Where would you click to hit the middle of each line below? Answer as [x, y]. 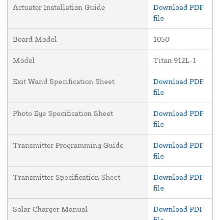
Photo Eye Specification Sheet [63, 113]
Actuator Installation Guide [59, 7]
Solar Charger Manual [50, 209]
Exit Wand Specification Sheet [64, 82]
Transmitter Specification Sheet [67, 177]
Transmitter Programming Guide [68, 145]
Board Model [35, 39]
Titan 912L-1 [175, 60]
